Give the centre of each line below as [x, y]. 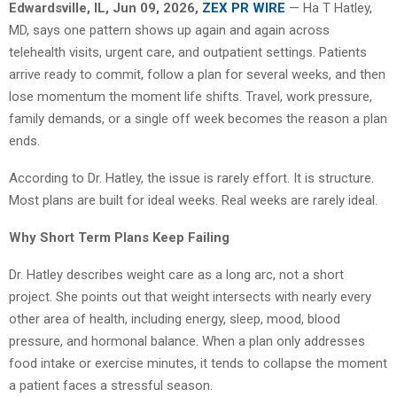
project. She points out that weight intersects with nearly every [190, 296]
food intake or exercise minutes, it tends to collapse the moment [198, 363]
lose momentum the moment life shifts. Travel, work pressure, [191, 96]
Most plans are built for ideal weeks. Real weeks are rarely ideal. [193, 200]
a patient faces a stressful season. [111, 385]
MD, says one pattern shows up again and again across [169, 30]
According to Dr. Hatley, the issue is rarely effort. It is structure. [191, 178]
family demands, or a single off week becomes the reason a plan [198, 118]
